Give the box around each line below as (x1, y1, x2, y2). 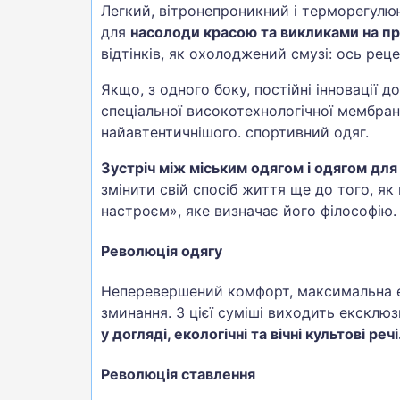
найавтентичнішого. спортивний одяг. (101, 122, 373, 141)
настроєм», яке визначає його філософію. (101, 201, 396, 220)
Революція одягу (101, 241, 222, 260)
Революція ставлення (101, 365, 255, 384)
